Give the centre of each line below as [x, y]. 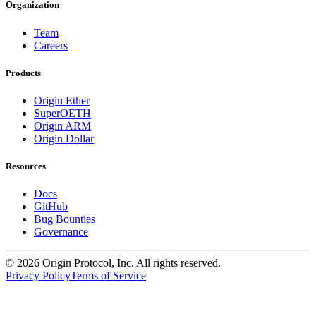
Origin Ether [62, 100]
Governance [61, 232]
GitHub [51, 207]
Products [23, 73]
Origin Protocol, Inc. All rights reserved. [130, 263]
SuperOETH [62, 113]
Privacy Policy [38, 276]
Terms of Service [108, 276]
